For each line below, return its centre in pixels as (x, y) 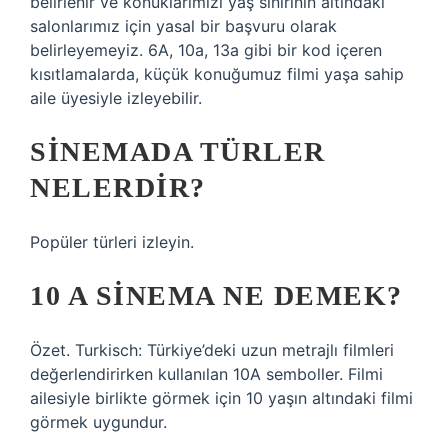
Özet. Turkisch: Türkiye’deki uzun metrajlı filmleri (212, 350)
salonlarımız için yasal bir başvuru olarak (183, 26)
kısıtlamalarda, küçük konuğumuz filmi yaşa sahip (217, 74)
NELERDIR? (118, 187)
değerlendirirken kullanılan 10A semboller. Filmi (206, 374)
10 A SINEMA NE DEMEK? (216, 295)
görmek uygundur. (98, 422)
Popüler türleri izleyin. (112, 242)
